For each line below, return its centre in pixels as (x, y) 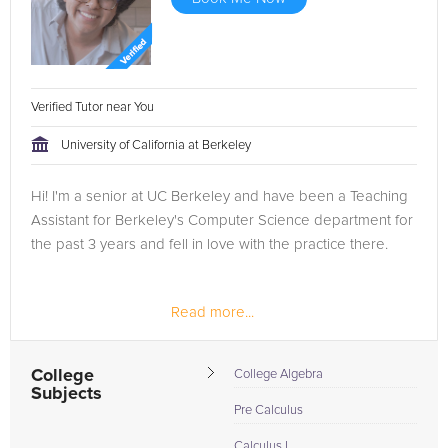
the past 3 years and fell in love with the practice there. (209, 244)
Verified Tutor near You (94, 107)
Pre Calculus (268, 410)
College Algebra (278, 374)
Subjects (66, 394)
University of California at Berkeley (156, 145)
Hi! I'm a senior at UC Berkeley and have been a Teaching (219, 196)
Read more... (212, 312)
